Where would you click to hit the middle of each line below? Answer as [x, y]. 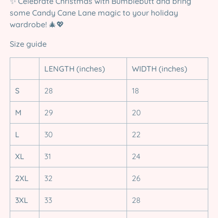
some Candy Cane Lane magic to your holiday [94, 13]
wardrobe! [28, 25]
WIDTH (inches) [160, 69]
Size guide [28, 44]
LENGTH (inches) [75, 69]
